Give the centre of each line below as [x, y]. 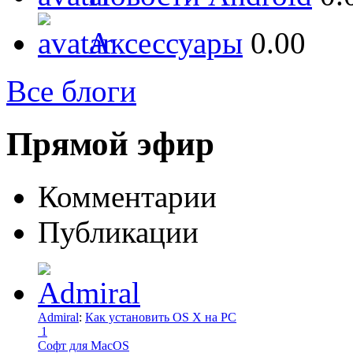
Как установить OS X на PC [161, 317]
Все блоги [71, 91]
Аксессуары [165, 43]
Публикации [118, 232]
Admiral [58, 317]
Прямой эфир [110, 143]
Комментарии [127, 196]
